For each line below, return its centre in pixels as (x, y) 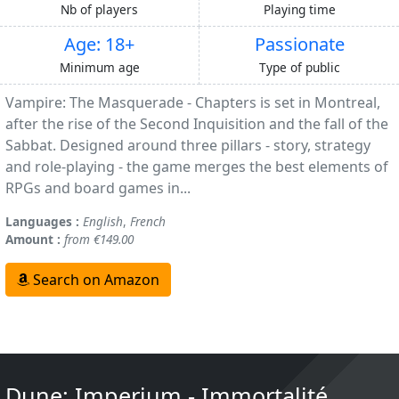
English (103, 222)
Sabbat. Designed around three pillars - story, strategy (188, 146)
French (148, 222)
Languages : (42, 222)
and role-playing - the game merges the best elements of (197, 167)
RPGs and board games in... (98, 188)
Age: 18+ (99, 45)
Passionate (299, 45)
